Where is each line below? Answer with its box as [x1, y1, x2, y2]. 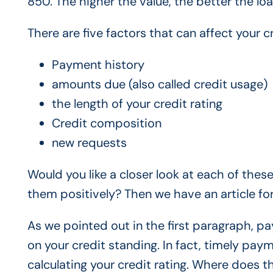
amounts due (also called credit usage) [51, 76, 268, 92]
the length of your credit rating [51, 96, 222, 112]
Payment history [51, 57, 144, 73]
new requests [51, 135, 127, 151]
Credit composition [51, 115, 161, 131]
